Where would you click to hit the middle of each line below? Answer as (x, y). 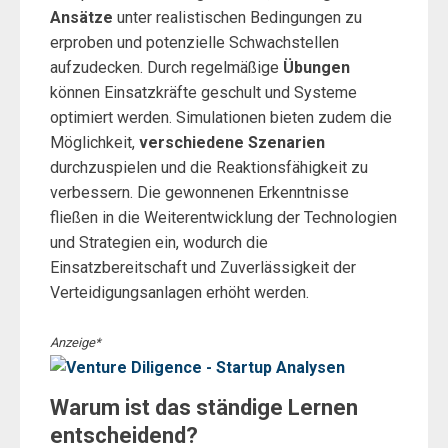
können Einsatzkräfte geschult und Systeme (203, 92)
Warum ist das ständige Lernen (204, 407)
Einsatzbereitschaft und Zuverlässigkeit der (203, 267)
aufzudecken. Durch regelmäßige (166, 67)
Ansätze (81, 17)
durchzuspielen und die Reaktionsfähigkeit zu (209, 167)
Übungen (316, 67)
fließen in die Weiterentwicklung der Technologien (223, 217)
